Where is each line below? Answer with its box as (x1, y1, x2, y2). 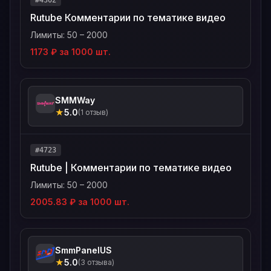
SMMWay (55, 95, 95, 105)
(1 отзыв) (78, 108, 108, 117)
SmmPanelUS (55, 245, 112, 255)
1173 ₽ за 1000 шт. (30, 47, 111, 57)
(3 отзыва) (78, 258, 114, 267)
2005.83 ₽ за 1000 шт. (30, 197, 129, 207)
